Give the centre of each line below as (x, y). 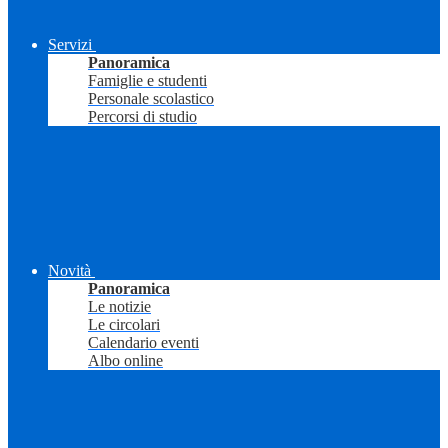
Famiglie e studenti (147, 81)
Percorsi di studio (142, 117)
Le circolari (124, 325)
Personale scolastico (151, 99)
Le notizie (119, 307)
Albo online (125, 361)
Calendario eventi (143, 343)
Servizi (70, 45)
